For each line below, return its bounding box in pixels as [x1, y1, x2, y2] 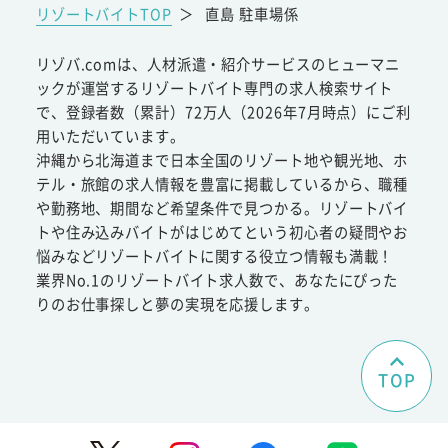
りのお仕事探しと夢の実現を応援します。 [35, 292, 319, 314]
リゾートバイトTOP [35, 3, 172, 25]
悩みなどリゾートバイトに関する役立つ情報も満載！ [35, 244, 394, 266]
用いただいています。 [35, 124, 185, 146]
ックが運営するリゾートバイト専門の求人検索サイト [35, 76, 394, 98]
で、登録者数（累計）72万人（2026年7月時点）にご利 [35, 100, 411, 122]
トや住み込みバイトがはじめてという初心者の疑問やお [35, 220, 409, 242]
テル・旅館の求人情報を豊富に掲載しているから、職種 [35, 172, 409, 194]
